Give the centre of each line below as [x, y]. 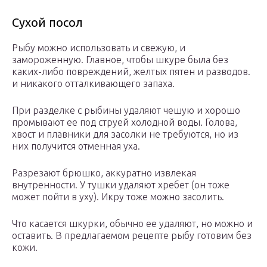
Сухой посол [47, 23]
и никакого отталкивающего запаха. [93, 84]
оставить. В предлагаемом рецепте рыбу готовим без [132, 236]
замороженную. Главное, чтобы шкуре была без [120, 60]
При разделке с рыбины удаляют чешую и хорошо [126, 111]
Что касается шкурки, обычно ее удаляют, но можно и [132, 224]
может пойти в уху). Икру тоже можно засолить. [118, 197]
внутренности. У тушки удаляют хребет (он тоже [121, 185]
